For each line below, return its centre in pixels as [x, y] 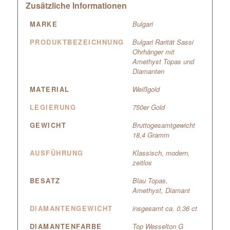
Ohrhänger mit [153, 51]
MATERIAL [50, 89]
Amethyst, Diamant [161, 190]
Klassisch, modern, [161, 152]
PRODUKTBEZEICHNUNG [77, 42]
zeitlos [142, 162]
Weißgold [146, 89]
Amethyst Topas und [163, 61]
